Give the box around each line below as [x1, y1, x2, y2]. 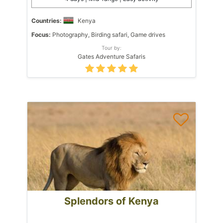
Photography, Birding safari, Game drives [51, 30, 165, 38]
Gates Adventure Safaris [78, 52, 145, 60]
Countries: [31, 16, 62, 24]
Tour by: [102, 44, 121, 51]
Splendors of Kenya [64, 195, 159, 207]
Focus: [31, 30, 51, 38]
